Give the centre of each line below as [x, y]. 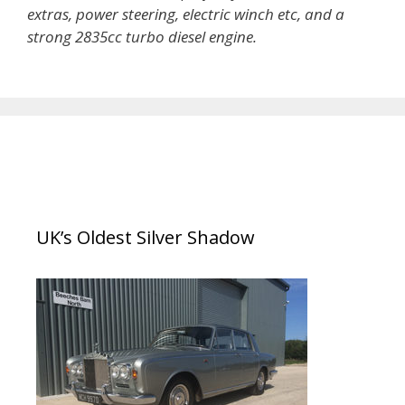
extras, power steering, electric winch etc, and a [186, 14]
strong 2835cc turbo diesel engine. [144, 36]
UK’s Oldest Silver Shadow [146, 238]
